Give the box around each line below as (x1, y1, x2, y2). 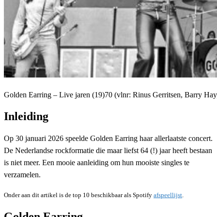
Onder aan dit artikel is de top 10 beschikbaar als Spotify (4, 191, 154, 199)
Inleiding (4, 109, 48, 123)
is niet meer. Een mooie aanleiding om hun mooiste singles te (4, 158, 189, 167)
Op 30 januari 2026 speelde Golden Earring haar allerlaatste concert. (4, 134, 213, 142)
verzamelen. (4, 170, 41, 179)
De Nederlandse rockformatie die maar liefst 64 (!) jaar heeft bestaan (4, 146, 212, 155)
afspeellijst (154, 191, 182, 199)
